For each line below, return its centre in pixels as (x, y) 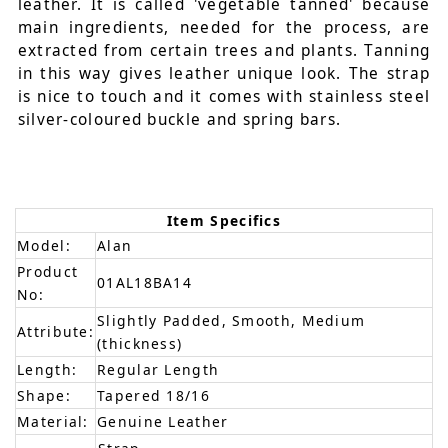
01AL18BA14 (144, 283)
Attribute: (55, 332)
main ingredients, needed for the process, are (224, 28)
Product (48, 272)
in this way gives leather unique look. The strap (224, 74)
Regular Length (158, 370)
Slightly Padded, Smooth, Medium (231, 321)
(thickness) (140, 344)
